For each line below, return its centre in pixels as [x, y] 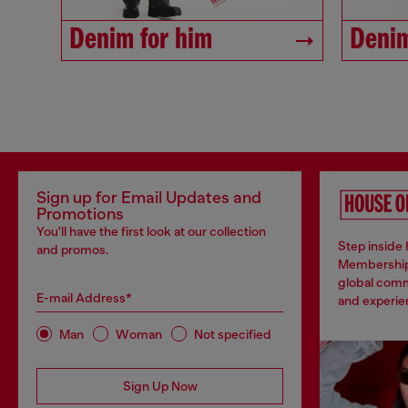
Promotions [80, 214]
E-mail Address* [84, 298]
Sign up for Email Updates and [149, 198]
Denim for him [141, 41]
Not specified [233, 334]
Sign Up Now [160, 387]
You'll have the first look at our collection [151, 232]
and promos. [72, 250]
